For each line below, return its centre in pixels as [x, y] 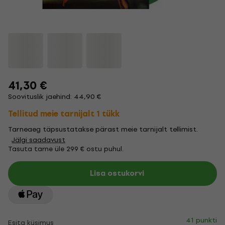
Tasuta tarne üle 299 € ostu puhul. [66, 149]
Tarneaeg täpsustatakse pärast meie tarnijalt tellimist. [103, 129]
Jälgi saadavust [38, 140]
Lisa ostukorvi [117, 173]
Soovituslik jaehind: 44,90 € [55, 97]
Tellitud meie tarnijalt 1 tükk [64, 114]
